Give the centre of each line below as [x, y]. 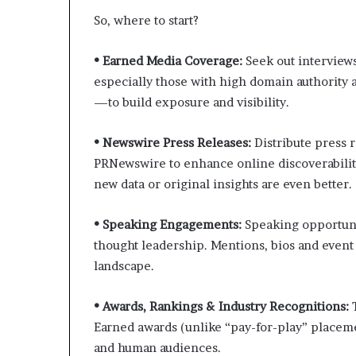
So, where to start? [146, 20]
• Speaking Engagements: [169, 224]
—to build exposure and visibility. [192, 102]
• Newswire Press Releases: [172, 142]
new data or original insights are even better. [223, 184]
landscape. [124, 265]
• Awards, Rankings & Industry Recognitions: [223, 306]
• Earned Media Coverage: [170, 60]
